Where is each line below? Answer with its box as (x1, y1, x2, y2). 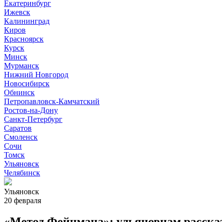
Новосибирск (4, 79, 50, 88)
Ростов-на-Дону (4, 106, 58, 114)
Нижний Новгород (4, 70, 68, 79)
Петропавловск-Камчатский (4, 97, 100, 106)
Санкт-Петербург (4, 115, 62, 123)
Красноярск (4, 35, 44, 43)
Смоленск (4, 133, 38, 141)
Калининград (4, 17, 50, 25)
